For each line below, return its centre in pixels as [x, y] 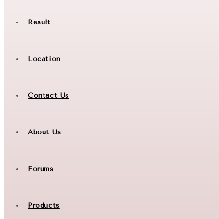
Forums [41, 169]
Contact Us [48, 96]
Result [39, 22]
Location [44, 59]
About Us [44, 132]
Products [44, 206]
